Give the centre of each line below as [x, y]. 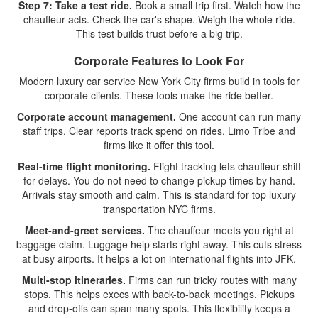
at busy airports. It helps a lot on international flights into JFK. [159, 258]
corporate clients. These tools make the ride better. [159, 95]
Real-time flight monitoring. [84, 166]
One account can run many [238, 116]
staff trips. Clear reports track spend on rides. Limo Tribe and [159, 131]
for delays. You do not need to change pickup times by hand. [159, 180]
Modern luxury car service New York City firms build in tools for [159, 81]
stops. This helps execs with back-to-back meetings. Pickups [159, 294]
